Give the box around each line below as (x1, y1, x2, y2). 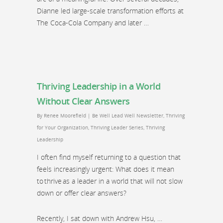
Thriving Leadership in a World (37, 80, 160, 92)
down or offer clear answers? (37, 188, 126, 198)
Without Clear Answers (37, 95, 130, 107)
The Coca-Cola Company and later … (37, 18, 149, 27)
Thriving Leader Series (91, 124, 143, 131)
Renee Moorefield (44, 112, 86, 119)
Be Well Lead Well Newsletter (92, 112, 163, 119)
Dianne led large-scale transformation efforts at (37, 6, 184, 15)
